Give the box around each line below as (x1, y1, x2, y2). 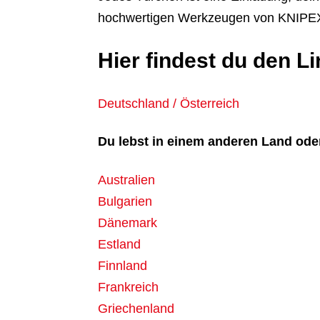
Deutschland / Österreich (98, 96, 239, 111)
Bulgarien (98, 194, 152, 209)
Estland (98, 237, 141, 252)
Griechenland (98, 301, 174, 316)
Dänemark (98, 216, 157, 231)
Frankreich (98, 280, 159, 295)
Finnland (98, 259, 147, 274)
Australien (98, 173, 155, 188)
